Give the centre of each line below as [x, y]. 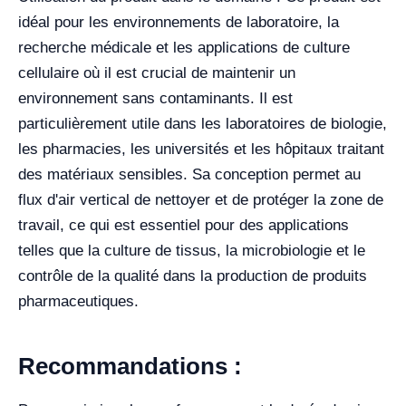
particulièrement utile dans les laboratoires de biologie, [203, 123]
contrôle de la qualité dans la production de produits [193, 275]
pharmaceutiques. [78, 301]
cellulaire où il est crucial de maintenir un [157, 72]
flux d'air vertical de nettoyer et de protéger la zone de [201, 199]
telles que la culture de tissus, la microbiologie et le [192, 250]
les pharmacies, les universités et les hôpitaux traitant [201, 149]
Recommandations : [130, 366]
